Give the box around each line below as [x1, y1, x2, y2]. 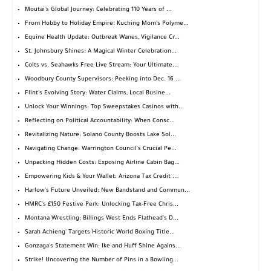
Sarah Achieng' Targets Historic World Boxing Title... [25, 229, 175, 237]
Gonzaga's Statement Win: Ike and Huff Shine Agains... [25, 243, 181, 250]
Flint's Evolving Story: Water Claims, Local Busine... [25, 90, 171, 97]
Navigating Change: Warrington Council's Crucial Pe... [25, 146, 177, 153]
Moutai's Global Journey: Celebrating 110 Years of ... [25, 7, 172, 14]
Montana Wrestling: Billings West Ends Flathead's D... [25, 215, 178, 223]
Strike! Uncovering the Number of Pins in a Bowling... [25, 257, 178, 264]
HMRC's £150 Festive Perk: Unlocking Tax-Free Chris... [25, 201, 178, 209]
